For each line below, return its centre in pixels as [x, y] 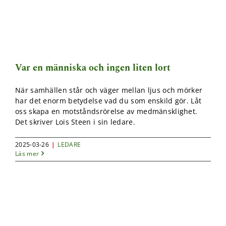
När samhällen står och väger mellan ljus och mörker [109, 90]
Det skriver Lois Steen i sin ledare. [75, 122]
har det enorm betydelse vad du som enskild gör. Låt [108, 100]
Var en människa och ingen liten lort [93, 68]
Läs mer [27, 153]
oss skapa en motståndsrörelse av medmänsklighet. [106, 111]
